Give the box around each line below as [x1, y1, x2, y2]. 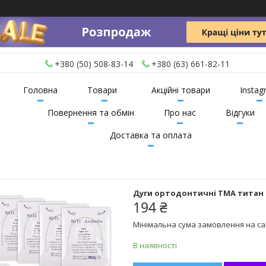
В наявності [133, 240, 177, 251]
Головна [23, 84, 58, 96]
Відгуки [225, 107, 255, 119]
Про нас [163, 107, 196, 119]
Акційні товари [151, 84, 210, 96]
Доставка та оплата [110, 129, 192, 141]
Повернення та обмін [47, 107, 134, 119]
